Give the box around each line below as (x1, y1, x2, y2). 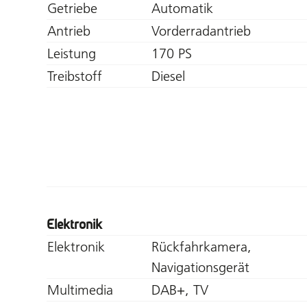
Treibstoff (47, 67, 102, 84)
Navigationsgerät (151, 258, 249, 275)
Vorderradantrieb (151, 22, 251, 39)
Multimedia (47, 281, 113, 298)
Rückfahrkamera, (151, 238, 251, 255)
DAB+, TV (151, 281, 208, 298)
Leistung (47, 45, 96, 62)
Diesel (151, 67, 185, 84)
